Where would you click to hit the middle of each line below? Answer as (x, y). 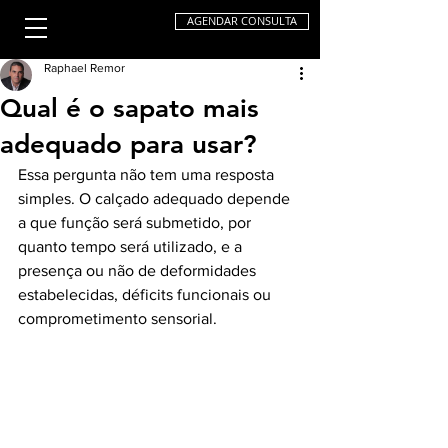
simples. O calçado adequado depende (156, 198)
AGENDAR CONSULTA (242, 21)
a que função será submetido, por (136, 222)
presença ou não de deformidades (139, 270)
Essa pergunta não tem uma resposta (148, 174)
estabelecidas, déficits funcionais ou (146, 294)
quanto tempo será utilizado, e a (132, 246)
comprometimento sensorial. (119, 318)
